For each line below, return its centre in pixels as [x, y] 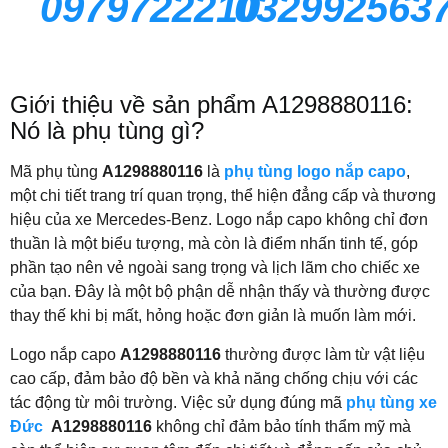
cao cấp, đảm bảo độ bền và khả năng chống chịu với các [214, 378]
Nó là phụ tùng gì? [107, 131]
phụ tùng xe [391, 402]
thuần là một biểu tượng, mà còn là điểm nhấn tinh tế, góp [214, 244]
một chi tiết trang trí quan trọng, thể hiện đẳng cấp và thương [223, 196]
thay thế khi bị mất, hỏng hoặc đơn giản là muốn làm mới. [213, 316]
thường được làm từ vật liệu [323, 354]
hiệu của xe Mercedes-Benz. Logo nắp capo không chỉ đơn [219, 220]
